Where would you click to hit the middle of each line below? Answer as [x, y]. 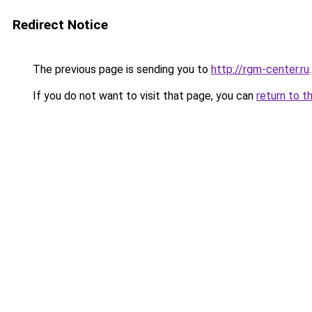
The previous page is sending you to [120, 69]
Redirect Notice [60, 25]
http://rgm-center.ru [260, 69]
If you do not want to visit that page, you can [143, 96]
